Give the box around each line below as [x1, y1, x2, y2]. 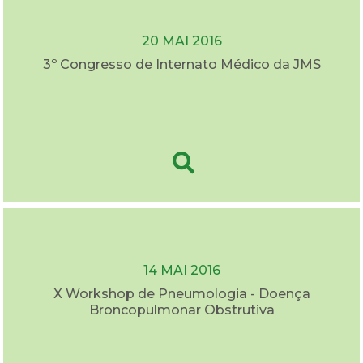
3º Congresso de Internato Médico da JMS [42, 56, 321, 72]
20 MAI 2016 [141, 32, 222, 49]
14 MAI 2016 [143, 262, 220, 278]
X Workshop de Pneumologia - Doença [53, 285, 310, 301]
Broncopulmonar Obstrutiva [88, 301, 275, 318]
